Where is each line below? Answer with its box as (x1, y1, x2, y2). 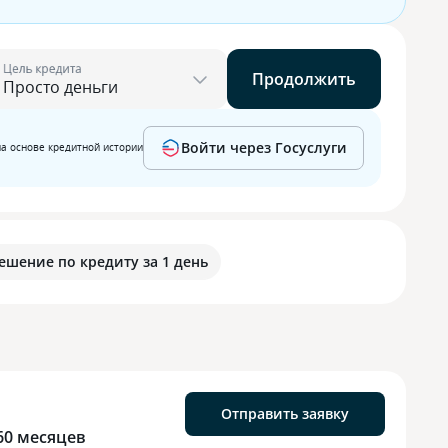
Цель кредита (3, 60, 82, 77)
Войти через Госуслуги (181, 138, 347, 157)
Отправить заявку (221, 404, 349, 424)
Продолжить (252, 68, 356, 90)
